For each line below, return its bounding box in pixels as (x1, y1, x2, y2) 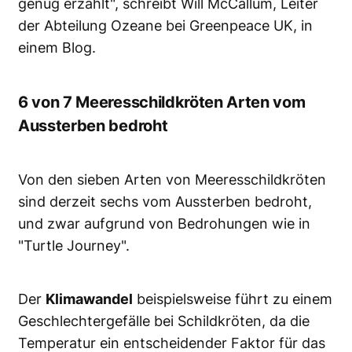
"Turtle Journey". (18, 237, 130, 255)
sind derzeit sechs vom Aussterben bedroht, (18, 193, 312, 211)
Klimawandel (46, 291, 133, 308)
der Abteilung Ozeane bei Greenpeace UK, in (18, 17, 313, 35)
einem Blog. (18, 39, 96, 57)
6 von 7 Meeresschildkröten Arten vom (18, 93, 306, 112)
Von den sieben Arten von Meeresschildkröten (18, 171, 326, 189)
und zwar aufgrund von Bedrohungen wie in (18, 215, 310, 233)
